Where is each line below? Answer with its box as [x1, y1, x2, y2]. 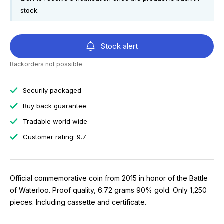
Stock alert [100, 41, 138, 51]
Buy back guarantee [21, 102, 86, 110]
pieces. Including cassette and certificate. [10, 198, 146, 206]
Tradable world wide [21, 117, 87, 125]
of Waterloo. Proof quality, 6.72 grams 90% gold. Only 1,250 [10, 186, 207, 194]
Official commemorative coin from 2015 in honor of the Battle [10, 174, 208, 182]
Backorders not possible [10, 60, 82, 68]
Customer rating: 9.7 [21, 133, 86, 141]
